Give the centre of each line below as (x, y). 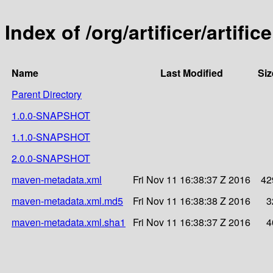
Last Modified (192, 73)
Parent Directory (47, 94)
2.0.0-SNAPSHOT (51, 158)
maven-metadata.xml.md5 (67, 200)
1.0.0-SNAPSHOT (51, 115)
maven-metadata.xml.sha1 (69, 222)
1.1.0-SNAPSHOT (51, 136)
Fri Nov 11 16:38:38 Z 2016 (192, 200)
